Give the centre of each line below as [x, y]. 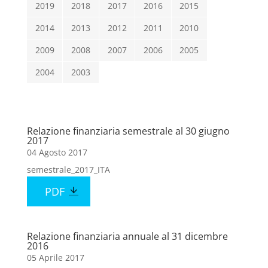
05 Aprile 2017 [55, 258]
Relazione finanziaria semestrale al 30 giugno [128, 131]
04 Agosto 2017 [57, 153]
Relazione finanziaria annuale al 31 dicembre [127, 237]
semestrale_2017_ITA [68, 170]
